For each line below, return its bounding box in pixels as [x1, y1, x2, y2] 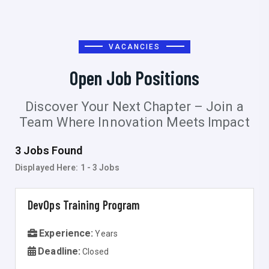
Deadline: [38, 246, 81, 257]
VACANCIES [109, 43, 160, 51]
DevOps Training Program [28, 198, 141, 212]
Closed [82, 247, 109, 256]
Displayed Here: [15, 163, 80, 172]
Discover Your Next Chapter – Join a [25, 99, 244, 114]
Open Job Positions [70, 66, 199, 89]
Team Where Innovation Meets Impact [19, 115, 250, 130]
